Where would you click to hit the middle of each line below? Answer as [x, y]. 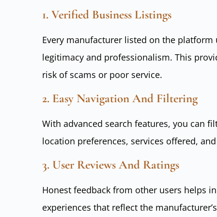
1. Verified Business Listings [107, 14]
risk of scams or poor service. [102, 74]
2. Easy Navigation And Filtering [120, 98]
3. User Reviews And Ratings [111, 165]
